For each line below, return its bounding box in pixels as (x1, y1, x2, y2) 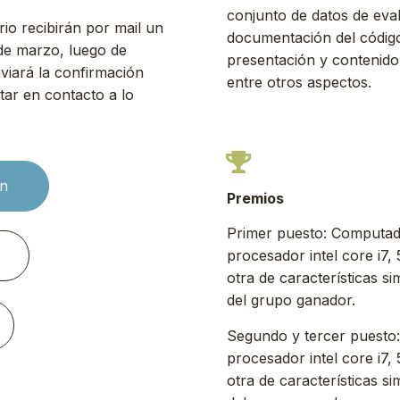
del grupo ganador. (227, 291, 355, 310)
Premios (227, 189, 284, 208)
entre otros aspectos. (227, 72, 371, 91)
